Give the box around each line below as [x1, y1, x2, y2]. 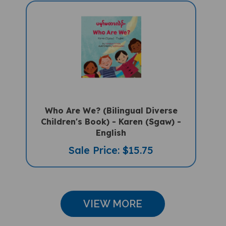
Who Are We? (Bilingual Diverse [44, 97, 178, 107]
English [96, 119, 127, 130]
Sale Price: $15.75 [69, 135, 154, 148]
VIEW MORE [83, 189, 143, 202]
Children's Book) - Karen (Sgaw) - [41, 108, 182, 119]
